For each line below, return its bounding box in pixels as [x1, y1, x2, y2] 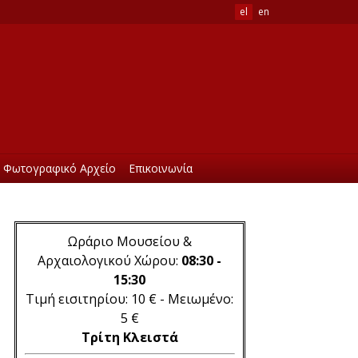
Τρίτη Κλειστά [81, 328, 178, 346]
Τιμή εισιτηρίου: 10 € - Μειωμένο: [26, 290, 234, 308]
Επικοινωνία [128, 161, 193, 176]
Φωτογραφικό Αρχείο [3, 161, 117, 176]
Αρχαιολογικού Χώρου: [38, 252, 182, 269]
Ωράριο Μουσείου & [67, 233, 193, 250]
